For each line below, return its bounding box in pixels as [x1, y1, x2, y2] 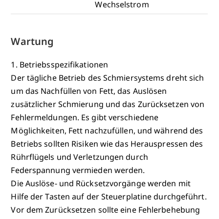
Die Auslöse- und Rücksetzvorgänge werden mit [11, 177, 191, 189]
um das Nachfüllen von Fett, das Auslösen [11, 85, 167, 96]
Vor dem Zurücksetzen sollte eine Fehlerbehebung [11, 204, 200, 215]
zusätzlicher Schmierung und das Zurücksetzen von [11, 98, 205, 109]
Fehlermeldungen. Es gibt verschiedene [11, 111, 159, 123]
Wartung [11, 34, 54, 48]
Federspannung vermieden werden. [11, 164, 145, 175]
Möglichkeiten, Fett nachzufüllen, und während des [11, 125, 203, 136]
